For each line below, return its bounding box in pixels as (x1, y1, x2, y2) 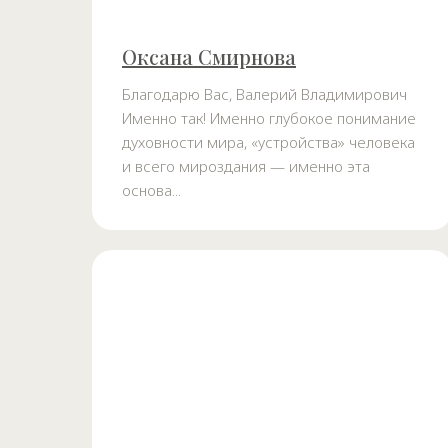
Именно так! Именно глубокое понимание (122, 108, 416, 129)
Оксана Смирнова (122, 43, 296, 71)
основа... (122, 180, 181, 201)
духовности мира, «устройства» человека (122, 132, 415, 153)
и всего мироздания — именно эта (122, 156, 370, 177)
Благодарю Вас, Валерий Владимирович (122, 84, 407, 105)
